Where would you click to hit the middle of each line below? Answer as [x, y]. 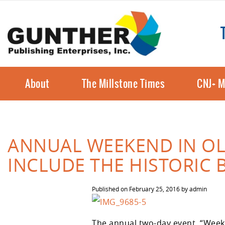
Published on [110, 189]
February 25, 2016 [154, 189]
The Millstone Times [123, 83]
